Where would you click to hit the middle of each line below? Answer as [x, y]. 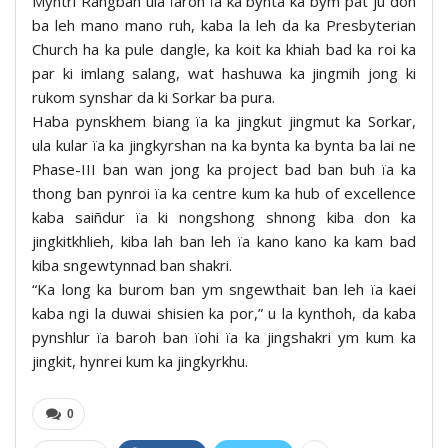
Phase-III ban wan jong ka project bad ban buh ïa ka [224, 168]
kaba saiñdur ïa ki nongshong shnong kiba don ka [224, 216]
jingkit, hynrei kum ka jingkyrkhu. [140, 360]
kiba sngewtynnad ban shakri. [132, 264]
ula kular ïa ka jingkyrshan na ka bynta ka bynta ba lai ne [224, 144]
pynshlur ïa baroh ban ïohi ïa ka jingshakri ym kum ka [224, 336]
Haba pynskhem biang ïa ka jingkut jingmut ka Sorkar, [224, 120]
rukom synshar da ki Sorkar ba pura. [153, 96]
